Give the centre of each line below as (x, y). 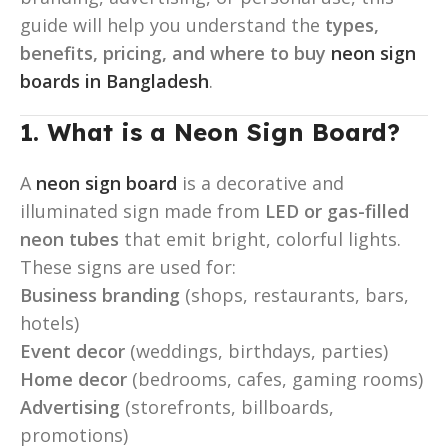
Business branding (100, 294)
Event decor (72, 350)
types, (352, 24)
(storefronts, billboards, (227, 406)
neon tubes (69, 238)
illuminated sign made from (142, 210)
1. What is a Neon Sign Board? (210, 131)
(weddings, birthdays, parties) (256, 350)
